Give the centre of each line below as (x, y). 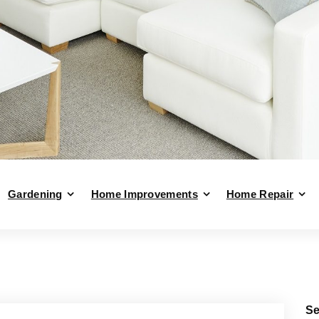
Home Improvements (144, 194)
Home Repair (260, 194)
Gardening (35, 194)
